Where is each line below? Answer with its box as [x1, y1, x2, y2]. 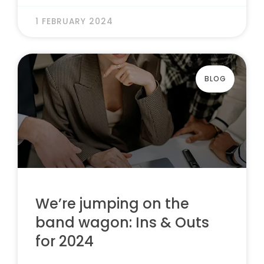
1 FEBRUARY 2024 [35, 16, 113, 27]
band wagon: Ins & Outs [35, 213, 209, 232]
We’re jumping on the [35, 194, 189, 213]
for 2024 [35, 232, 94, 251]
